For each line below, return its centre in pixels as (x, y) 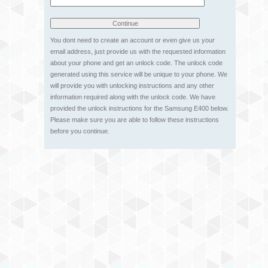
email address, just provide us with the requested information (138, 51)
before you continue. (80, 131)
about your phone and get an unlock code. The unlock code (136, 63)
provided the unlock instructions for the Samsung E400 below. (139, 108)
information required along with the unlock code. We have (133, 97)
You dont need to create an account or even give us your (133, 40)
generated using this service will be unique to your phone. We (139, 74)
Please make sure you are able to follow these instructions (135, 120)
